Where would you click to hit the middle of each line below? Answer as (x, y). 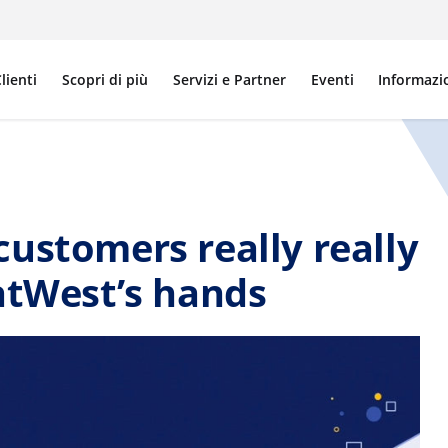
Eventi (332, 79)
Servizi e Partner (229, 79)
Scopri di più (105, 79)
